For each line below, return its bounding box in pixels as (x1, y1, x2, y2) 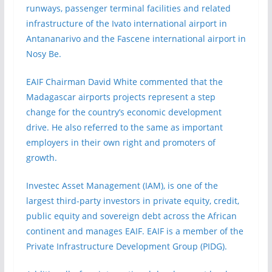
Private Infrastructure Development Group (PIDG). (25, 240, 227, 252)
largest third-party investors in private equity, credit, (25, 195, 239, 206)
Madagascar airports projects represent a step (25, 91, 216, 103)
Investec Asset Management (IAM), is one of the (25, 180, 218, 191)
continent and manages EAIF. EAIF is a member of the (25, 225, 243, 237)
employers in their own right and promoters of (25, 137, 216, 148)
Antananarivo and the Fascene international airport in (25, 33, 246, 44)
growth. (25, 152, 57, 163)
